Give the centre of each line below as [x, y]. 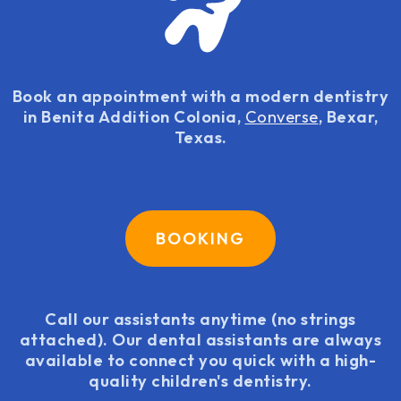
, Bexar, [348, 117]
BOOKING [200, 239]
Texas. [200, 137]
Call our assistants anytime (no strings [200, 319]
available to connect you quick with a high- [200, 360]
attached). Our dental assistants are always [200, 339]
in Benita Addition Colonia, [134, 117]
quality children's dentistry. [200, 380]
